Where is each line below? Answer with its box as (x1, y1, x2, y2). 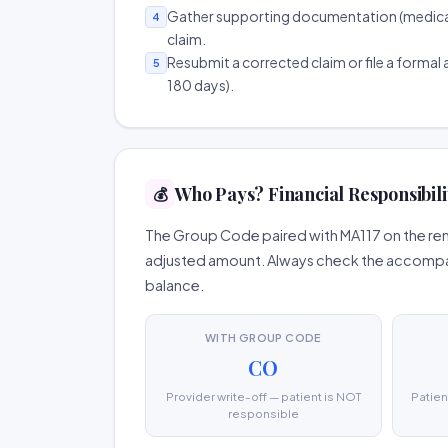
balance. (145, 276, 204, 294)
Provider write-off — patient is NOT (165, 389, 361, 404)
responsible (227, 406, 299, 421)
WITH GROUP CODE (204, 331, 322, 344)
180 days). (167, 76, 234, 94)
